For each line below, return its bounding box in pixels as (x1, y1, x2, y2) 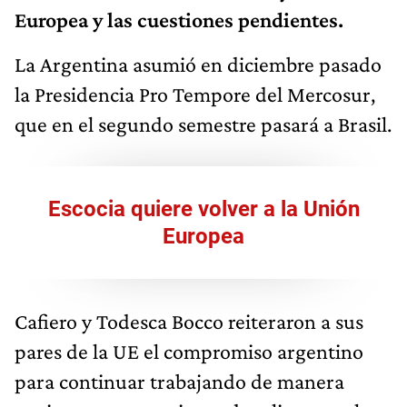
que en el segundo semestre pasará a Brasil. (15, 111, 392, 136)
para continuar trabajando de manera (15, 368, 344, 393)
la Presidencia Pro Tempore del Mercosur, (15, 81, 375, 106)
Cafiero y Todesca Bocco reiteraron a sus (15, 308, 363, 333)
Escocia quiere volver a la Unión (47, 195, 360, 222)
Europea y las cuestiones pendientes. (15, 6, 343, 32)
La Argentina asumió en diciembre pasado (15, 51, 382, 76)
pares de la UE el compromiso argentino (15, 338, 363, 363)
